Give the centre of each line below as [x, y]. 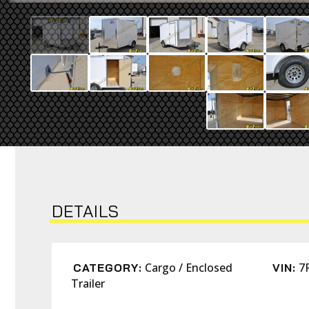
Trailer [88, 283]
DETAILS [86, 211]
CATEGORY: [108, 268]
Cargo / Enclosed [189, 268]
